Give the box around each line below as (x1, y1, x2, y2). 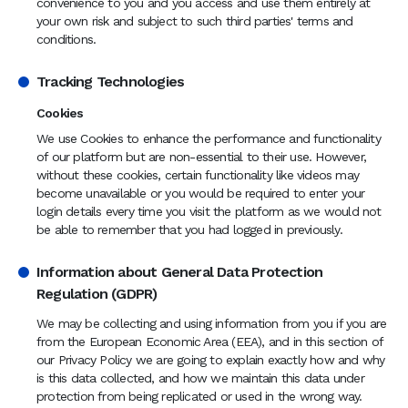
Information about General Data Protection (36, 263, 323, 280)
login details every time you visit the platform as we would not (36, 204, 382, 219)
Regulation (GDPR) (36, 285, 158, 302)
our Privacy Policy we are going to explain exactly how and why (36, 352, 385, 367)
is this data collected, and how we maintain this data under (36, 371, 364, 385)
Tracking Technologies (36, 73, 185, 90)
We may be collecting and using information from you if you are (36, 316, 387, 331)
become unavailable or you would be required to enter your (36, 186, 365, 200)
